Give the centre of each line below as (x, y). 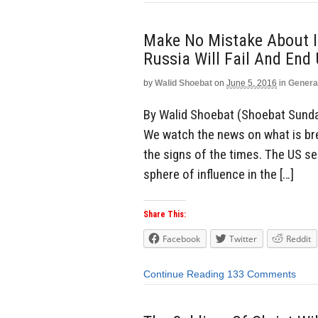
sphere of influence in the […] (219, 174)
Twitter (243, 239)
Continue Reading (184, 274)
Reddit (298, 239)
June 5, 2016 (252, 83)
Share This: (165, 215)
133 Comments (262, 274)
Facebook (181, 239)
